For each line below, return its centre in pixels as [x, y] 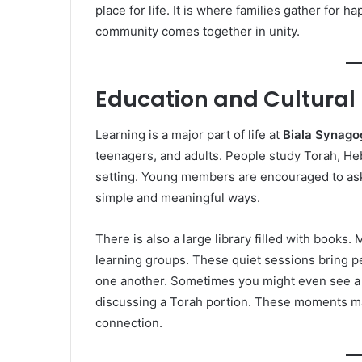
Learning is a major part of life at [189, 135]
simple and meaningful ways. [178, 198]
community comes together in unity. [198, 32]
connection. [129, 323]
